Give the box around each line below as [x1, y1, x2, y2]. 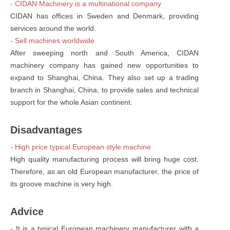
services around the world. [10, 24, 96, 32]
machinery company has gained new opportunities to [10, 61, 199, 69]
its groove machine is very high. [10, 179, 113, 188]
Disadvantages [10, 124, 82, 136]
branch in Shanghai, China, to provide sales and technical [10, 85, 199, 94]
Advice [10, 205, 44, 217]
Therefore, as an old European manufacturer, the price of [10, 167, 199, 176]
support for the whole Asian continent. [10, 98, 132, 106]
